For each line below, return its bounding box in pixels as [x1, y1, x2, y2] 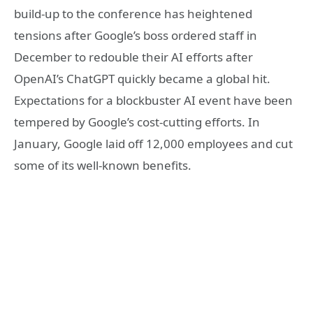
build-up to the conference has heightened [14, 6, 252, 22]
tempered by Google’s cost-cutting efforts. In [14, 114, 260, 131]
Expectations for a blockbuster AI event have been [14, 92, 293, 109]
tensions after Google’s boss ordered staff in [14, 27, 257, 44]
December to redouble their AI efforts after [14, 49, 253, 66]
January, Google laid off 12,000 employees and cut [14, 136, 293, 152]
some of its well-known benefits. [14, 157, 191, 174]
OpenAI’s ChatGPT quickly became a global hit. [14, 71, 270, 87]
